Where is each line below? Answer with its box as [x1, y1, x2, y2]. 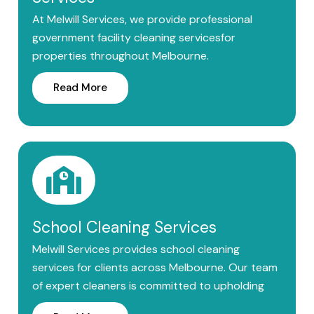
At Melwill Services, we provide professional [32, 12, 252, 27]
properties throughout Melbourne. [32, 48, 209, 63]
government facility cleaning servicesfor [32, 30, 235, 45]
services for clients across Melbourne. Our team [32, 260, 278, 275]
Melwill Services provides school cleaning [32, 242, 240, 257]
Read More [53, 81, 107, 95]
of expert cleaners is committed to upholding [32, 278, 264, 293]
